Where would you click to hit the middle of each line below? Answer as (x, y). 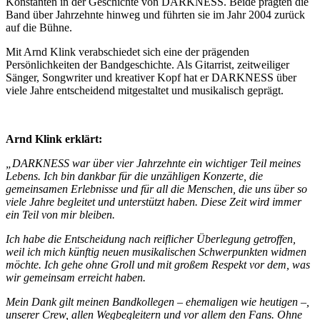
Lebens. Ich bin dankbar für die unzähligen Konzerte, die (134, 176)
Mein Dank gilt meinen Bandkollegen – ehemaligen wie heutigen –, (157, 302)
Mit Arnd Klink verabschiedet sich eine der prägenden (127, 52)
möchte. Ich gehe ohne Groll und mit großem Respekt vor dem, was (158, 265)
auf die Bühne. (39, 27)
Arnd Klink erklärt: (54, 139)
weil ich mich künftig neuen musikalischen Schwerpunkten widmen (156, 252)
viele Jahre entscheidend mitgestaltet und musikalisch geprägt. (145, 90)
